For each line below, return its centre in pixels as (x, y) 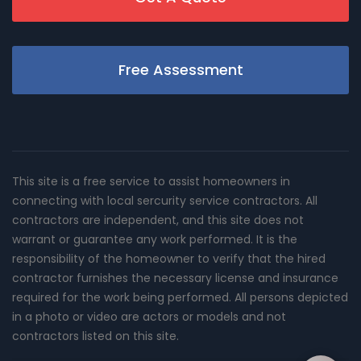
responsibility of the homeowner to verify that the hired (169, 258)
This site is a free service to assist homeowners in (151, 181)
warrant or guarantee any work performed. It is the (155, 239)
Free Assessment (180, 69)
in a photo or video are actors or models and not (149, 316)
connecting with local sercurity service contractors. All (165, 200)
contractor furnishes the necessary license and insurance (175, 278)
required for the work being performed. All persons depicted (180, 297)
